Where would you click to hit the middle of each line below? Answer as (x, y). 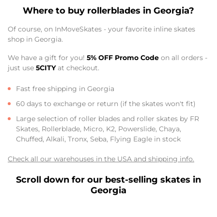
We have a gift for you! (47, 57)
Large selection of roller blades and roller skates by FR (108, 118)
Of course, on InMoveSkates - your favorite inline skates (101, 29)
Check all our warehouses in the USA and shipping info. (101, 159)
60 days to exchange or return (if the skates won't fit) (106, 103)
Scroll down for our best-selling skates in (108, 179)
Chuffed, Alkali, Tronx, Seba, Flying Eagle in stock (98, 139)
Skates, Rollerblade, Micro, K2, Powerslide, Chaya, (99, 129)
